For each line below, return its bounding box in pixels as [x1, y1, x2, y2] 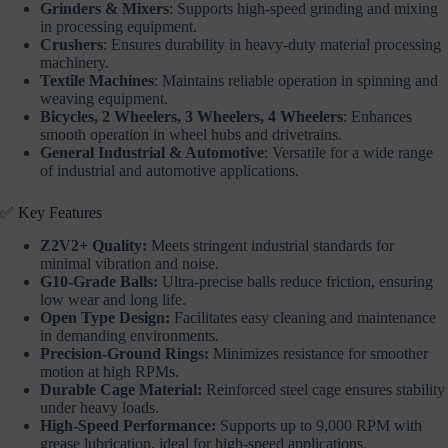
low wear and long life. [40, 291, 186, 309]
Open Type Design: [40, 309, 170, 327]
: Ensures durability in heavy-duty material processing [103, 36, 441, 54]
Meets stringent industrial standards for [147, 237, 394, 255]
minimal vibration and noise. [40, 255, 219, 273]
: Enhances [343, 108, 412, 126]
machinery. [40, 54, 109, 72]
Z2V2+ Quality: [40, 237, 147, 255]
